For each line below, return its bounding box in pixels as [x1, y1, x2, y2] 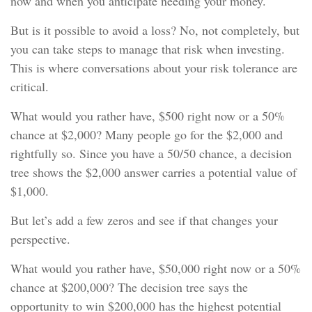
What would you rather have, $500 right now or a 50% [10, 107, 285, 124]
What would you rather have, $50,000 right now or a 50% [10, 260, 301, 276]
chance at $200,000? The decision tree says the [10, 279, 248, 295]
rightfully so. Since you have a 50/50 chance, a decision [10, 145, 292, 162]
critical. [10, 78, 49, 95]
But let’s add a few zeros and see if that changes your [10, 212, 278, 228]
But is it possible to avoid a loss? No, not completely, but [10, 22, 299, 38]
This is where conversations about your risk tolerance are [10, 59, 297, 76]
